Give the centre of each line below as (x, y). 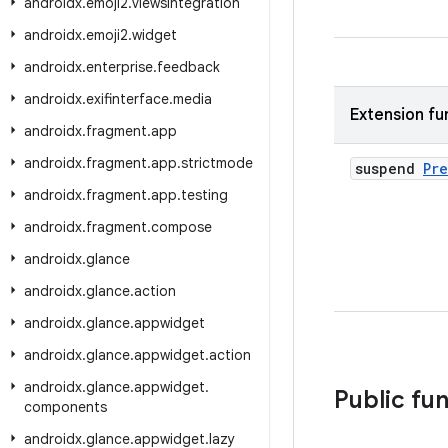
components (65, 407)
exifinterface (127, 99)
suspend (389, 168)
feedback (188, 67)
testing (204, 195)
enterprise (119, 67)
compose (181, 227)
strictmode (217, 163)
